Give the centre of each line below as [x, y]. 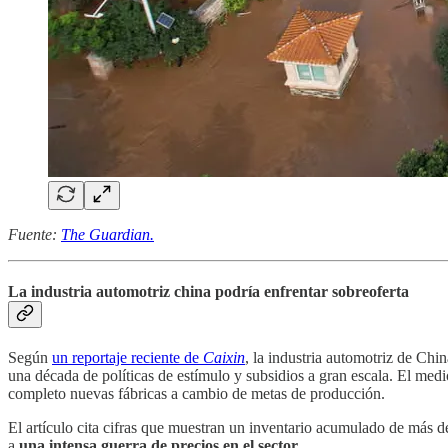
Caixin [224, 358]
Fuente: [34, 234]
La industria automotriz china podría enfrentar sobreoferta [208, 291]
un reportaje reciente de [127, 358]
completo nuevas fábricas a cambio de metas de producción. [196, 394]
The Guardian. [107, 234]
